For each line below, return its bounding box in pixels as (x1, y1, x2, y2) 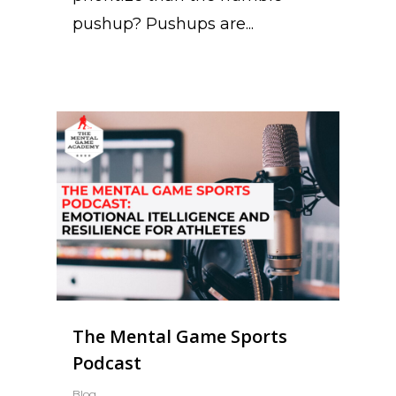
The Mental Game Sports (72, 324, 287, 348)
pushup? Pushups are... (72, 13, 254, 34)
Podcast (72, 350, 141, 375)
